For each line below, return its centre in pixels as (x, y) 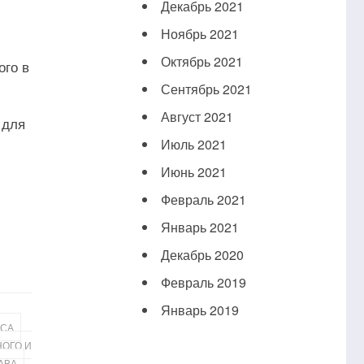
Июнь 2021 (193, 172)
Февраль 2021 (203, 200)
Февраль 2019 (203, 283)
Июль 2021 (193, 145)
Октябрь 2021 (201, 62)
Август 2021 (197, 117)
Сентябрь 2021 (206, 89)
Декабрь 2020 (202, 255)
